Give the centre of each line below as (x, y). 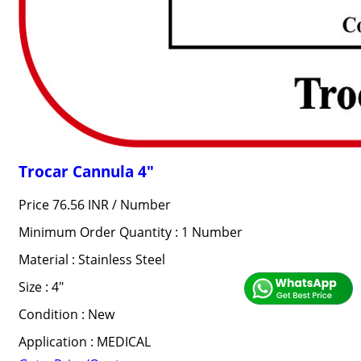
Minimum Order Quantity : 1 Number (130, 232)
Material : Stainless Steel (91, 259)
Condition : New (66, 314)
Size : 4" (41, 287)
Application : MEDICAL (84, 342)
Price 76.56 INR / (69, 205)
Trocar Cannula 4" (86, 171)
